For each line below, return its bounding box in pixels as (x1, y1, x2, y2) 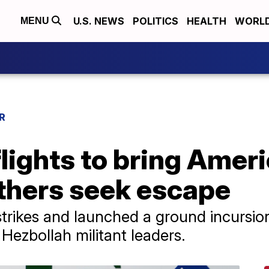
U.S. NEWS (73, 15, 124, 27)
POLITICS (133, 15, 178, 27)
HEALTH (187, 15, 226, 27)
